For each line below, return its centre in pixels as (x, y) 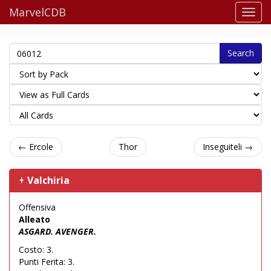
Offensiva (37, 207)
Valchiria (48, 180)
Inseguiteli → (228, 147)
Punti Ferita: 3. (47, 262)
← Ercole (36, 147)
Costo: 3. (36, 250)
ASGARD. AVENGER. (57, 231)
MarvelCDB (38, 12)
